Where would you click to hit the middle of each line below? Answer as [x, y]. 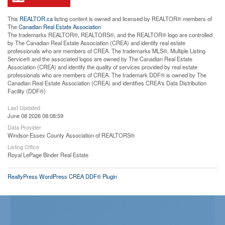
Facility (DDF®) [27, 91]
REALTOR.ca [36, 19]
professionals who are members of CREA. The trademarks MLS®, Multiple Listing [106, 51]
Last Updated [24, 107]
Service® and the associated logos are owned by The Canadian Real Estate [100, 59]
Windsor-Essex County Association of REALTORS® [71, 135]
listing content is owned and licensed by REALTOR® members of [132, 19]
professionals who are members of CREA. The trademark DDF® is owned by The [107, 75]
